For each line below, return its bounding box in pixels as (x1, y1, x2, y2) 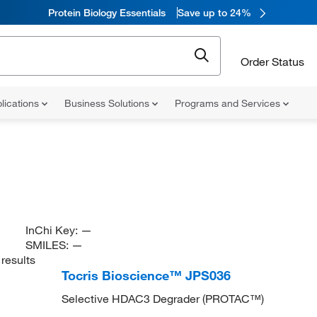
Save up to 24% (177, 6, 251, 19)
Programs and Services (175, 97, 283, 110)
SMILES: (25, 238, 71, 252)
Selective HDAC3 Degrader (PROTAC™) (61, 292, 264, 306)
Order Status (241, 54, 304, 69)
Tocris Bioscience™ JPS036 (61, 267, 231, 283)
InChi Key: (25, 223, 81, 237)
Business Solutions (64, 97, 152, 110)
